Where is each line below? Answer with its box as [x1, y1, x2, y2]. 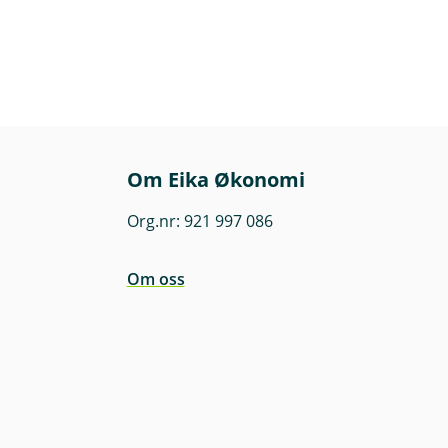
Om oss [126, 268, 185, 290]
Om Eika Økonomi [126, 166, 305, 193]
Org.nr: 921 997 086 [126, 210, 273, 232]
